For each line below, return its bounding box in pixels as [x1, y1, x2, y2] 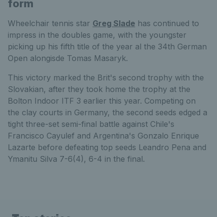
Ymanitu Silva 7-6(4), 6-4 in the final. [8, 154, 145, 164]
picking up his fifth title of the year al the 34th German [8, 42, 207, 52]
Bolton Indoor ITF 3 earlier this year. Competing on [8, 96, 196, 106]
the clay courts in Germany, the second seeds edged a [8, 108, 207, 118]
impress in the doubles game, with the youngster [8, 30, 186, 40]
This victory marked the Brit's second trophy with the [8, 73, 204, 83]
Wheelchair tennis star [8, 18, 93, 29]
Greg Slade [93, 18, 135, 29]
